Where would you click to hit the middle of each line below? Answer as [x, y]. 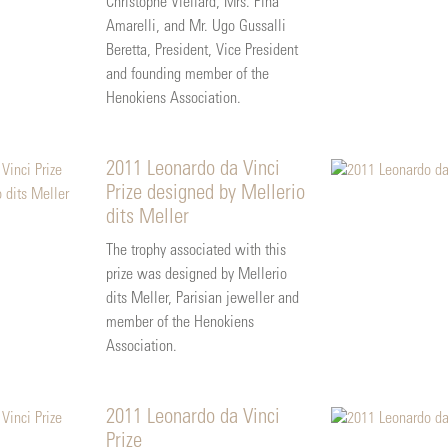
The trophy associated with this [195, 250]
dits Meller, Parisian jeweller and [202, 298]
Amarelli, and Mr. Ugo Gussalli [195, 26]
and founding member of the [187, 74]
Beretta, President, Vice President [201, 50]
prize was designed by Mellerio [196, 274]
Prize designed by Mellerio [205, 194]
